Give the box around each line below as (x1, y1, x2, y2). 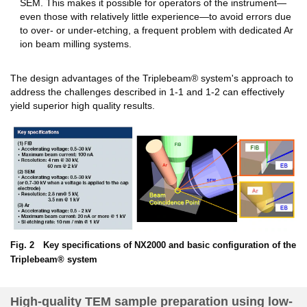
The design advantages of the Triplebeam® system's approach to (10, 73, 293, 84)
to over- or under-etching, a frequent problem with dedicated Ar (20, 25, 294, 36)
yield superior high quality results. (10, 100, 155, 112)
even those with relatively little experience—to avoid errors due (20, 11, 292, 23)
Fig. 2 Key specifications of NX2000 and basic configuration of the (10, 239, 296, 250)
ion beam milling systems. (20, 38, 132, 50)
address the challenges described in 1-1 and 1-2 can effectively (10, 86, 284, 98)
